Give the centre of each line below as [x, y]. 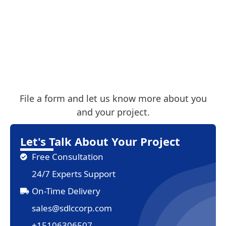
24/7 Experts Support [73, 174]
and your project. [113, 112]
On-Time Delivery [66, 191]
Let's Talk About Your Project [100, 141]
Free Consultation [67, 157]
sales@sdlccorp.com [72, 208]
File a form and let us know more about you [113, 98]
